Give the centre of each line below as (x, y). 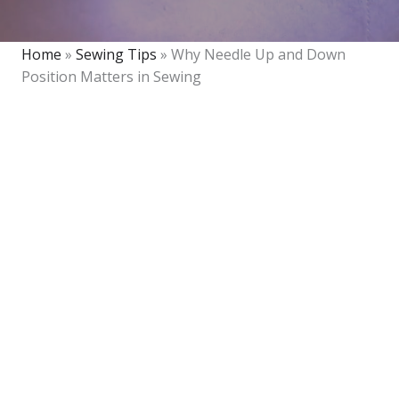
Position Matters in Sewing (111, 77)
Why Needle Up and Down (258, 54)
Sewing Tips (116, 54)
